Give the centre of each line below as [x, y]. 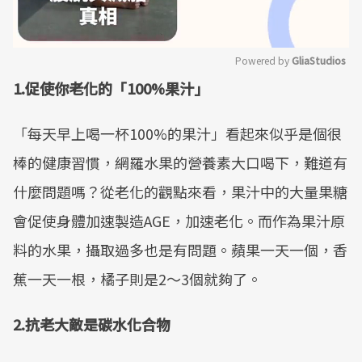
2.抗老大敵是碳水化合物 [92, 324]
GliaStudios [319, 60]
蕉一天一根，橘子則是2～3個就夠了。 [137, 279]
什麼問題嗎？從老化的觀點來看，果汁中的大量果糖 [180, 192]
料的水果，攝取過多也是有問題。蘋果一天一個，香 [180, 250]
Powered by [263, 60]
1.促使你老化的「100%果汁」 [111, 88]
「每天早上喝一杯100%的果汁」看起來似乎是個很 [177, 133]
